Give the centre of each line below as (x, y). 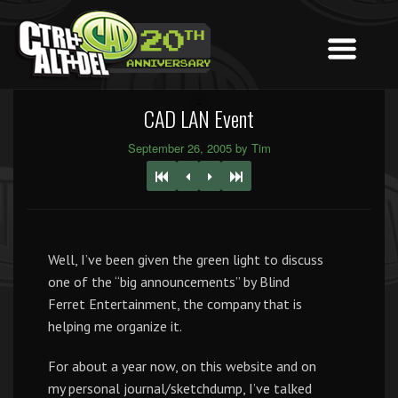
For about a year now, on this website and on (182, 366)
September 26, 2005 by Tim (199, 148)
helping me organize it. (115, 326)
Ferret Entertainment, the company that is (175, 304)
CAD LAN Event (199, 118)
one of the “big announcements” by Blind (169, 282)
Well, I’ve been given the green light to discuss (186, 259)
